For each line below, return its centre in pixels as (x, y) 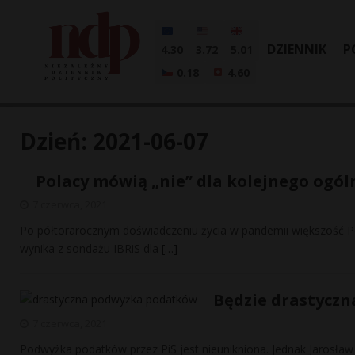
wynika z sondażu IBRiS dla (91, 248)
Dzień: (56, 141)
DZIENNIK (297, 49)
